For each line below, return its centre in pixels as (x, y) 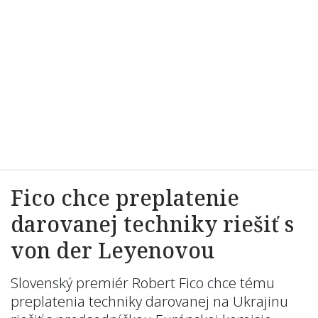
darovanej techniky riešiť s (152, 224)
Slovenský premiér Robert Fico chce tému (143, 283)
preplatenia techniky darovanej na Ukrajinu (149, 301)
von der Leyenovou (113, 250)
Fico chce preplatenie (125, 198)
